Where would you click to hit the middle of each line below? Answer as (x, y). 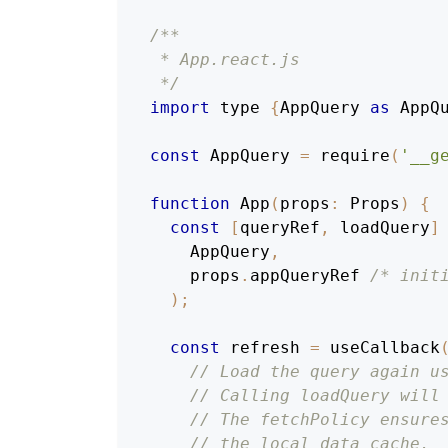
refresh (265, 348)
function (190, 204)
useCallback (385, 348)
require (355, 156)
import (180, 108)
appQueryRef (305, 276)
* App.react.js (225, 60)
